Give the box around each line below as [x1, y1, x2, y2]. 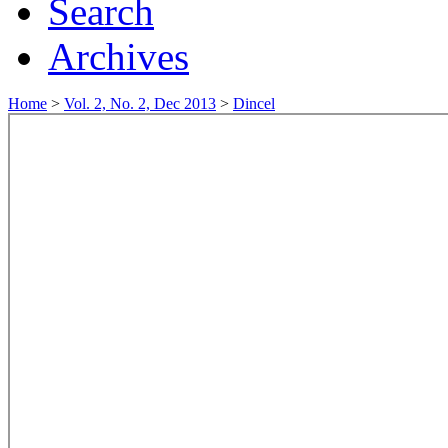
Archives [48, 34, 189, 78]
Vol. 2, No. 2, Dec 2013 [64, 94, 216, 112]
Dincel [233, 94, 275, 112]
